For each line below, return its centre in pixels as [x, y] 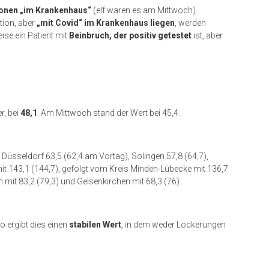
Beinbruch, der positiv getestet [130, 35]
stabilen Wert [95, 225]
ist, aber [207, 35]
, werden [190, 23]
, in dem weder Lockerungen [174, 225]
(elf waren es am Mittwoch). [145, 10]
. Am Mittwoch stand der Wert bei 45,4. [109, 113]
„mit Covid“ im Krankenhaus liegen [106, 23]
